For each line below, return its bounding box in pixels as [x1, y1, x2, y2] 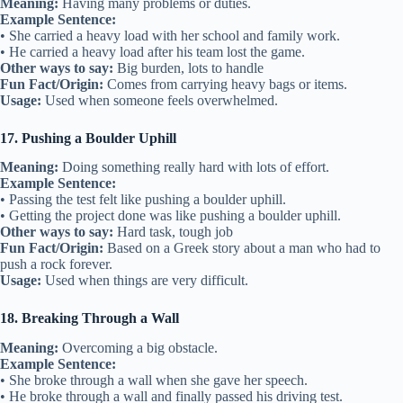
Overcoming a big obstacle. [58, 340, 218, 356]
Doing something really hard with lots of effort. [58, 159, 329, 175]
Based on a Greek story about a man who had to [103, 240, 381, 256]
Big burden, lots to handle [113, 59, 264, 76]
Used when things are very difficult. [41, 273, 248, 289]
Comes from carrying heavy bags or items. [103, 76, 347, 92]
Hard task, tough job [113, 224, 233, 240]
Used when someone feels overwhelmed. [41, 92, 278, 108]
